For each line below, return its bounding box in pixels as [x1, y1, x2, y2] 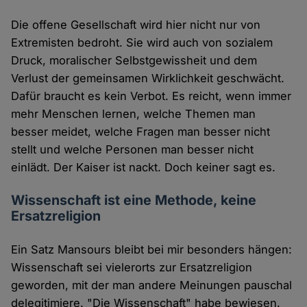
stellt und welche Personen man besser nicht [11, 142, 254, 156]
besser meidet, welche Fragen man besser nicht [11, 124, 271, 138]
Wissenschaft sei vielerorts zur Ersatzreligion [11, 260, 253, 274]
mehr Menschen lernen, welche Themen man [11, 106, 256, 121]
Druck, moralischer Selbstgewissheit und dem [11, 53, 258, 67]
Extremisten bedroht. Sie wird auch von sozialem [11, 35, 273, 49]
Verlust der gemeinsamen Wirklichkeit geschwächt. [11, 71, 285, 85]
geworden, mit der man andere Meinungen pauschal [11, 278, 293, 292]
